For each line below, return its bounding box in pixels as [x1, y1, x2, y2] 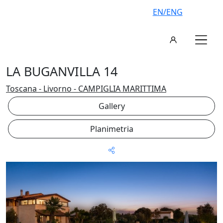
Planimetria [90, 123, 133, 134]
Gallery [98, 101, 125, 111]
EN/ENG [152, 6, 183, 17]
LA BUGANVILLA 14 [6, 63, 117, 80]
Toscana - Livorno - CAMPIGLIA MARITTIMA [6, 83, 166, 94]
